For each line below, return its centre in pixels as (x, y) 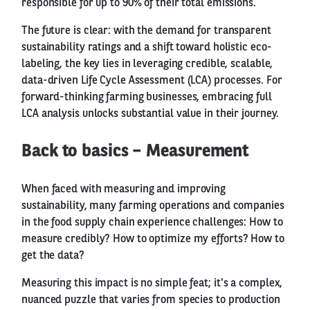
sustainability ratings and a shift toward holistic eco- (147, 47)
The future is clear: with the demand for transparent (146, 31)
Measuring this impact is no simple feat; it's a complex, (152, 283)
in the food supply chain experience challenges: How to (152, 222)
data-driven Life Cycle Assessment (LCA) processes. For (152, 81)
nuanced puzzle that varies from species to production (151, 300)
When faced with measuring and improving (124, 189)
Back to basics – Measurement (135, 152)
